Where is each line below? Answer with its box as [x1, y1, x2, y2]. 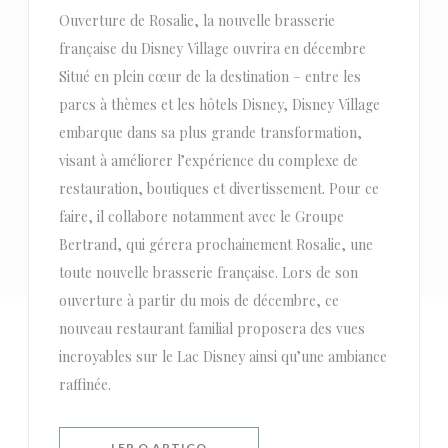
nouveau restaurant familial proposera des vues [58, 319, 365, 338]
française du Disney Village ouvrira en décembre [58, 39, 366, 58]
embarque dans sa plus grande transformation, [58, 123, 362, 142]
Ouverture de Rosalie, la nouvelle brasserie [58, 11, 335, 30]
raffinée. [58, 375, 111, 394]
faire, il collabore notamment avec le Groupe [58, 207, 344, 226]
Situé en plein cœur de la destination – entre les [58, 67, 361, 86]
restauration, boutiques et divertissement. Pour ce [58, 179, 379, 198]
